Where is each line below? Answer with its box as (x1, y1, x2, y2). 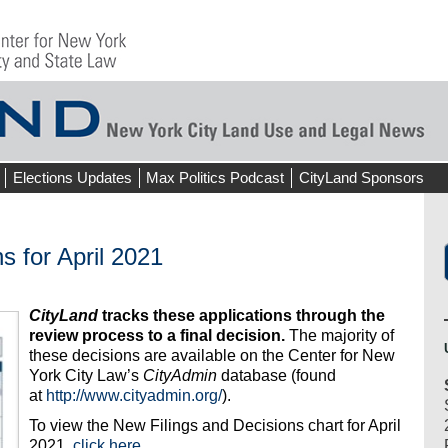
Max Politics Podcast (146, 169, 285, 186)
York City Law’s (29, 367, 143, 385)
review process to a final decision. (29, 327, 285, 345)
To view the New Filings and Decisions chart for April (29, 417, 401, 435)
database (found (217, 367, 336, 385)
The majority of (285, 327, 394, 345)
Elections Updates (12, 169, 132, 186)
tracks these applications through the (98, 307, 385, 325)
